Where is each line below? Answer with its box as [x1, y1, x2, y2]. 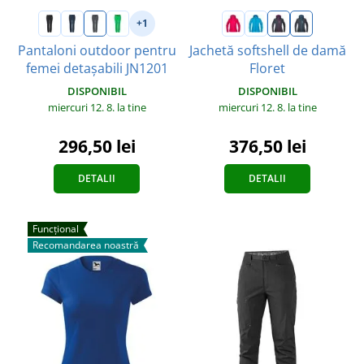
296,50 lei [58, 134, 136, 158]
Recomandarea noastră [32, 237, 139, 252]
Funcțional [32, 221, 79, 236]
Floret [249, 58, 285, 77]
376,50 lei [228, 134, 306, 158]
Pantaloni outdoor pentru [17, 41, 176, 59]
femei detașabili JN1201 [25, 58, 168, 77]
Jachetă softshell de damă [188, 41, 346, 59]
